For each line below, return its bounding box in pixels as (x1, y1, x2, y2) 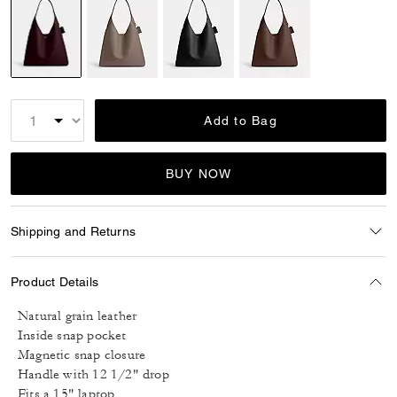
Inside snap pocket (18, 327, 127, 344)
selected (45, 77, 92, 91)
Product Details (11, 274, 98, 289)
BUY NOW (165, 167, 232, 181)
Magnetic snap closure (18, 346, 146, 363)
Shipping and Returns (11, 223, 136, 238)
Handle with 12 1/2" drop (18, 366, 169, 383)
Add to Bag (204, 113, 277, 128)
